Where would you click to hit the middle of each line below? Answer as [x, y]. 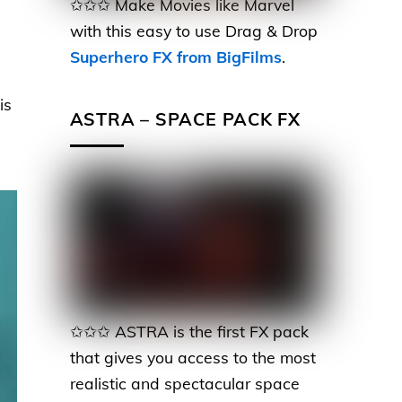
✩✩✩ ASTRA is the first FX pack [189, 332]
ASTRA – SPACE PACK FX [185, 119]
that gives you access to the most [192, 358]
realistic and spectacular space [184, 384]
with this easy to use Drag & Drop [193, 31]
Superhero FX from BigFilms [175, 57]
